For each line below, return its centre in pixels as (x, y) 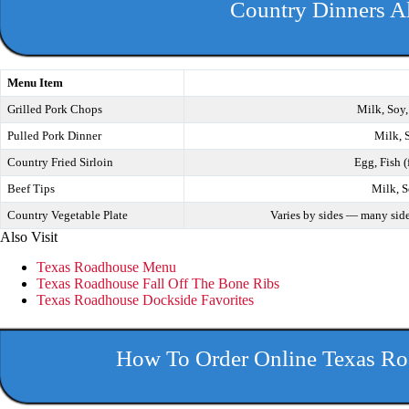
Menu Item (35, 82)
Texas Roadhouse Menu (106, 267)
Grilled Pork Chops (54, 109)
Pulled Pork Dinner (54, 135)
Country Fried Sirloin (60, 162)
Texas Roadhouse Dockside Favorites (145, 299)
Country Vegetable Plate (67, 215)
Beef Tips (31, 188)
